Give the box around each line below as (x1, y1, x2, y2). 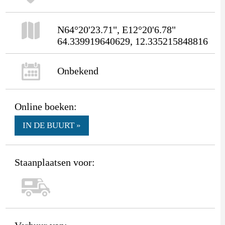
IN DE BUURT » (22, 120, 81, 130)
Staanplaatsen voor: (14, 156, 95, 168)
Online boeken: (14, 100, 77, 112)
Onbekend (57, 65, 98, 76)
